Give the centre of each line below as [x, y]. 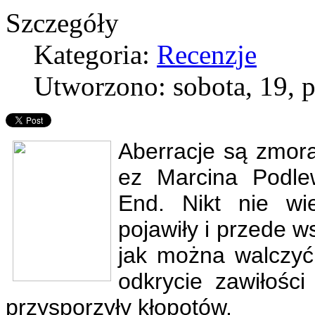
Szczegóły [62, 22]
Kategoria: [95, 54]
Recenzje [207, 54]
